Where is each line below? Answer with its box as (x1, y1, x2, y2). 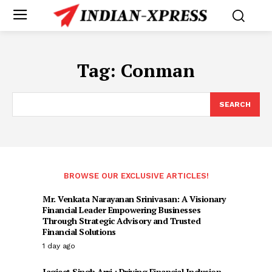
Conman (121, 58, 195, 83)
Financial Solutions (42, 225, 116, 237)
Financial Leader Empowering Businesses (42, 203, 200, 216)
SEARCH (219, 100, 251, 109)
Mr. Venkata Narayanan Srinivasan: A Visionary (42, 192, 226, 205)
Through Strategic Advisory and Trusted (42, 214, 200, 226)
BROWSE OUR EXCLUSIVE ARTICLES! (63, 171, 209, 180)
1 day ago (42, 241, 75, 250)
